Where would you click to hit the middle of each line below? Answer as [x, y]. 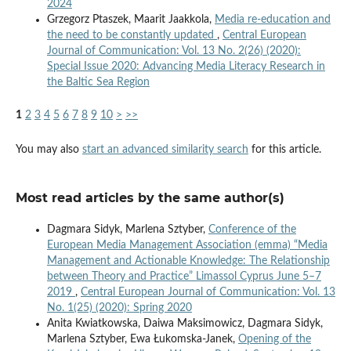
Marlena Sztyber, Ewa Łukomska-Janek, [142, 340]
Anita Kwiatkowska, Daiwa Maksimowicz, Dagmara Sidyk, [185, 324]
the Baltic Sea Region [98, 83]
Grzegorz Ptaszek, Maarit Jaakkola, [130, 20]
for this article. [284, 150]
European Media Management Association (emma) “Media [187, 246]
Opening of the [274, 340]
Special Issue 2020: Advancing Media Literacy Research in [186, 67]
